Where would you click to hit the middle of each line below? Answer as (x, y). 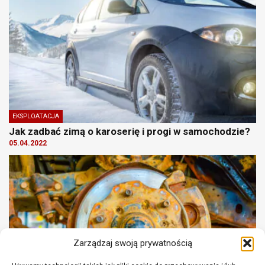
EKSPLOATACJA (36, 116)
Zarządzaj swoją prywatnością (132, 243)
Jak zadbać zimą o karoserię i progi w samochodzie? (130, 131)
